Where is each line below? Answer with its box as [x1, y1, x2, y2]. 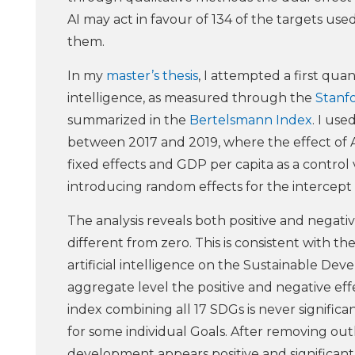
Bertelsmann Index [189, 113, 312, 128]
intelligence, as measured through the [67, 90, 315, 106]
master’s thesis [106, 68, 198, 84]
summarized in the [67, 113, 189, 128]
